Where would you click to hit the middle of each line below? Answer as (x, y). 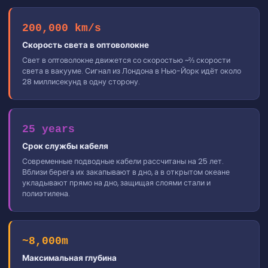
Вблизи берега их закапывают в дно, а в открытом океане (126, 172)
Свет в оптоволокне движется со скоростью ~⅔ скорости (126, 60)
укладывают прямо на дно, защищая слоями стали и (116, 182)
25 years (48, 129)
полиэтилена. (46, 193)
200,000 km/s (62, 28)
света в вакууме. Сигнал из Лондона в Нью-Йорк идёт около (132, 71)
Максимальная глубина (69, 258)
